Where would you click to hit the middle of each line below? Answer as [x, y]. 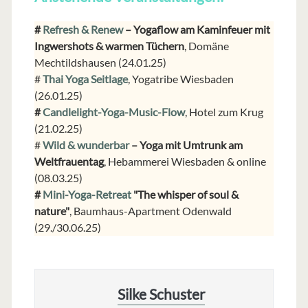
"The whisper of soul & [185, 195]
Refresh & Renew [82, 30]
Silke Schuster [161, 294]
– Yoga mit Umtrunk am [186, 145]
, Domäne [206, 46]
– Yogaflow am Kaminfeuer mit [196, 30]
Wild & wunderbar [86, 145]
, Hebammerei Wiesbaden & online [185, 162]
